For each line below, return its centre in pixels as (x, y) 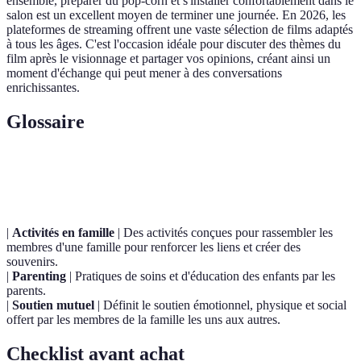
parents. (26, 290)
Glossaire (46, 121)
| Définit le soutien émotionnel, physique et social (220, 305)
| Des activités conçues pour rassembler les (224, 232)
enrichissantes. (43, 87)
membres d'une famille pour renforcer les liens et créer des (154, 247)
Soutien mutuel (53, 305)
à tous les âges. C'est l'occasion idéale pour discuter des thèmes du (174, 44)
